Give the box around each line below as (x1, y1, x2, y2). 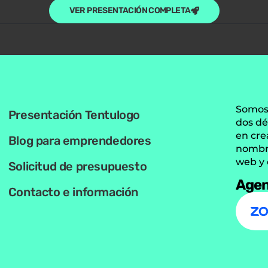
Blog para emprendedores (8, 133, 151, 148)
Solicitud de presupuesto (8, 159, 147, 174)
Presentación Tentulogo (8, 108, 140, 123)
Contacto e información (8, 185, 138, 200)
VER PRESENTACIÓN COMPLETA (69, 5, 191, 16)
